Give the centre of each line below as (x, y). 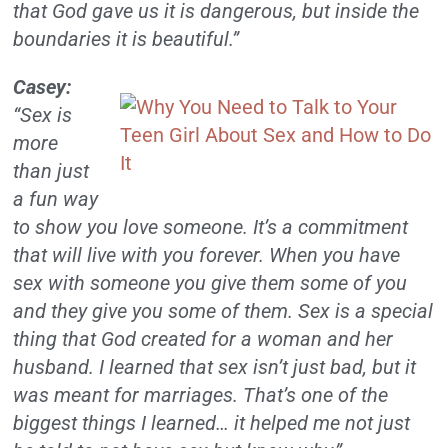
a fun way (56, 198)
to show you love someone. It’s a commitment (211, 226)
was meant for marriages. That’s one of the (201, 394)
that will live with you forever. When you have (207, 254)
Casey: (43, 86)
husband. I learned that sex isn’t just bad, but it (215, 366)
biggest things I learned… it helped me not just (212, 422)
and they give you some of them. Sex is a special (223, 310)
